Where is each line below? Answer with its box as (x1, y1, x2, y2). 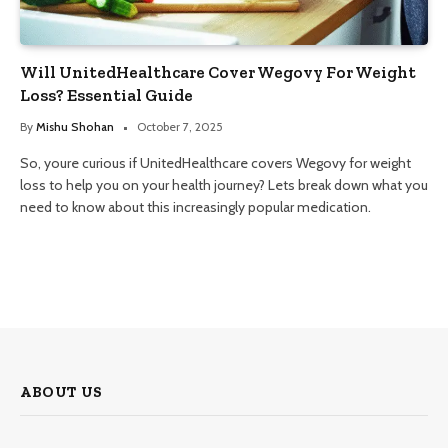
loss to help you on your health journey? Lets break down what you (20, 175, 428, 194)
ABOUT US (20, 382, 103, 401)
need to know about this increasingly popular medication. (20, 197, 371, 216)
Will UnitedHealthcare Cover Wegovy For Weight (20, 61, 416, 82)
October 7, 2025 (137, 118, 223, 134)
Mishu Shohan (36, 118, 114, 134)
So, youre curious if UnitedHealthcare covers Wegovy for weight (20, 153, 411, 172)
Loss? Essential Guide (20, 84, 193, 105)
